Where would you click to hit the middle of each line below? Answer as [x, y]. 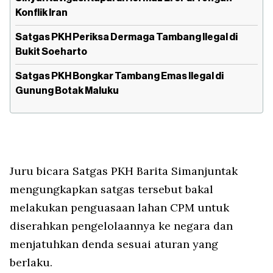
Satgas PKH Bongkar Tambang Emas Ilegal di [119, 76]
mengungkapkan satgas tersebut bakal [112, 189]
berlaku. [31, 262]
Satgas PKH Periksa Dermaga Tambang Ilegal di [126, 37]
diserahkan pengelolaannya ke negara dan [121, 226]
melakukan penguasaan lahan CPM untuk [119, 207]
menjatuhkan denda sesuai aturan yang [114, 244]
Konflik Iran [41, 13]
